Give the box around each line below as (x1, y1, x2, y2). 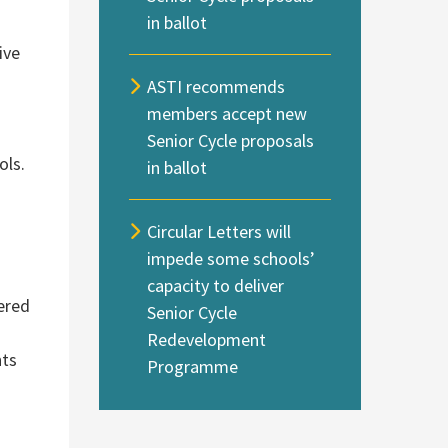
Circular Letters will (147, 219, 292, 243)
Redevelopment (147, 327, 267, 351)
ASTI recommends (147, 74, 286, 98)
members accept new (147, 101, 308, 125)
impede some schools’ (147, 246, 316, 270)
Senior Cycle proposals (147, 128, 315, 152)
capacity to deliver (147, 273, 285, 297)
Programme (147, 354, 239, 378)
